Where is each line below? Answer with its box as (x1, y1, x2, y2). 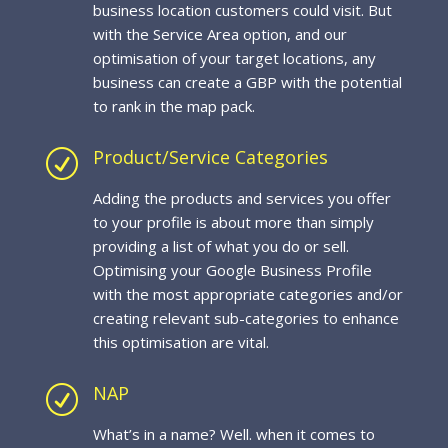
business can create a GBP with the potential (92, 72, 402, 92)
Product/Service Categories (92, 145, 328, 169)
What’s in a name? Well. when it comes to (92, 424, 375, 444)
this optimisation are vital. (92, 332, 269, 352)
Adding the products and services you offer (92, 188, 391, 208)
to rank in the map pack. (92, 96, 255, 116)
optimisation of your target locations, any (92, 48, 376, 68)
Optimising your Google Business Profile (92, 260, 372, 280)
